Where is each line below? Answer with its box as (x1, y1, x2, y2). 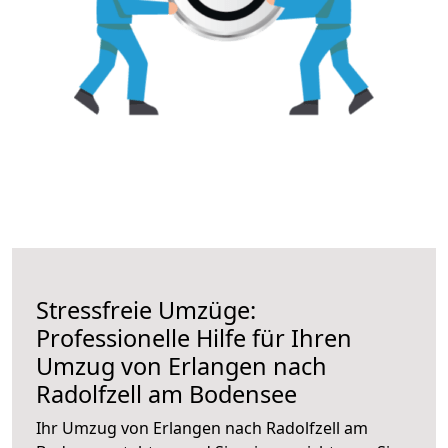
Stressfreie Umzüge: (36, 293, 256, 326)
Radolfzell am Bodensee (36, 377, 297, 410)
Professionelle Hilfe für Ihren (36, 321, 352, 354)
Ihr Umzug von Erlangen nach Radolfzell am (36, 416, 368, 439)
